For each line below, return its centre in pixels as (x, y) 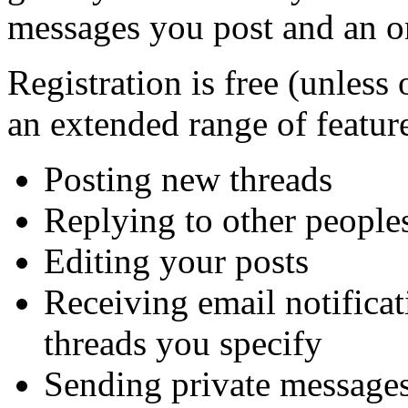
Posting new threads (188, 178)
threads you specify (183, 342)
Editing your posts (176, 260)
